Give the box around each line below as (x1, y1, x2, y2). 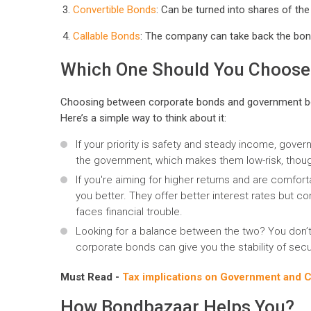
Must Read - (60, 271, 122, 284)
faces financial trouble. (76, 205, 183, 219)
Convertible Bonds (73, 3, 156, 17)
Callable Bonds (73, 30, 140, 43)
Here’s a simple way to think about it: (60, 112, 226, 125)
